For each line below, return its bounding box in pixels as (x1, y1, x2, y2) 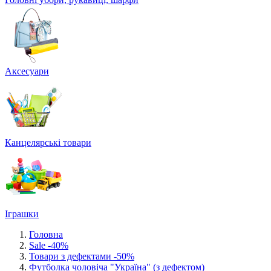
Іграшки (5, 209, 39, 219)
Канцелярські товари (5, 137, 91, 148)
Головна (29, 229, 63, 240)
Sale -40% (29, 240, 68, 250)
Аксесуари (5, 66, 49, 76)
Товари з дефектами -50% (29, 251, 134, 261)
